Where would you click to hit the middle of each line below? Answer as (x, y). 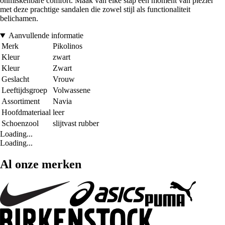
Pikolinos (68, 46)
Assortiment (21, 101)
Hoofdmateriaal (26, 113)
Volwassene (72, 90)
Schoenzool (20, 124)
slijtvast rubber (76, 124)
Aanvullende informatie (46, 36)
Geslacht (15, 79)
